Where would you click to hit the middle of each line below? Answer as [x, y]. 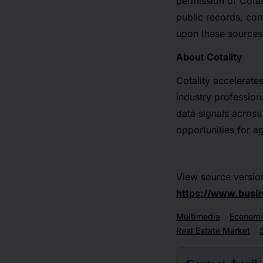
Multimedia [198, 216]
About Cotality [209, 57]
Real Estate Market [213, 230]
